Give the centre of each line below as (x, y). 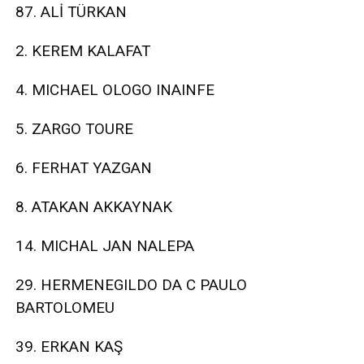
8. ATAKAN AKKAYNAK (94, 207)
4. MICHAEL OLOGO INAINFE (115, 90)
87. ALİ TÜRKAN (71, 12)
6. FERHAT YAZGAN (84, 168)
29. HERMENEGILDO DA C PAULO (131, 285)
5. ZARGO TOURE (74, 129)
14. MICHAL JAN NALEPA (105, 246)
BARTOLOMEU (65, 308)
